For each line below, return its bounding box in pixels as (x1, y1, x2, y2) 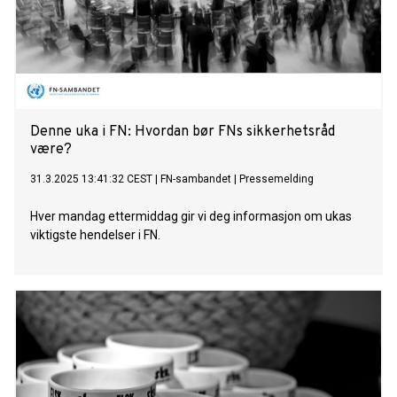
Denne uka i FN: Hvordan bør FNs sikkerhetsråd (30, 123, 335, 142)
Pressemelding (239, 173, 314, 186)
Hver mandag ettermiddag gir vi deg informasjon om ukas (30, 209, 352, 224)
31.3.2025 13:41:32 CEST (30, 173, 152, 186)
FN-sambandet (160, 173, 231, 186)
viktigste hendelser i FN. (30, 228, 160, 243)
